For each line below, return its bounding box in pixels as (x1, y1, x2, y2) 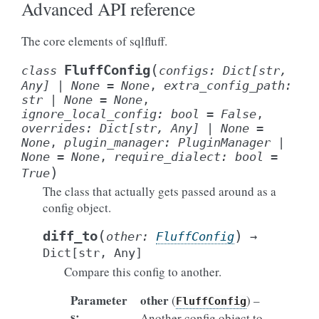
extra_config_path (164, 78, 285, 93)
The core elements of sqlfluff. (21, 33, 167, 49)
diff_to (43, 229, 98, 244)
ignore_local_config (21, 107, 157, 121)
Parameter (70, 291, 127, 309)
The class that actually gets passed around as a (43, 183, 276, 199)
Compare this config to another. (64, 263, 221, 280)
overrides (21, 121, 85, 135)
